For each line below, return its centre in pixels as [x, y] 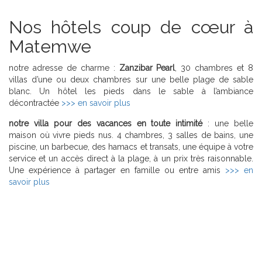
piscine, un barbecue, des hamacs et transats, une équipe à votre [131, 147]
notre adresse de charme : [64, 68]
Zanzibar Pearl [147, 68]
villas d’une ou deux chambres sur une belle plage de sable [131, 80]
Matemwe [50, 47]
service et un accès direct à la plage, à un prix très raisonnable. [131, 159]
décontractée [35, 103]
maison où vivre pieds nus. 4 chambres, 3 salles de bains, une [131, 135]
